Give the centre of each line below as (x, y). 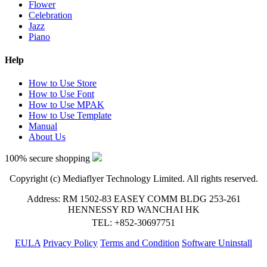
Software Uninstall (217, 243)
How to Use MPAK (66, 105)
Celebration (50, 15)
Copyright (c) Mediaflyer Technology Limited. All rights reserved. (133, 179)
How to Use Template (70, 116)
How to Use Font (61, 94)
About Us (47, 137)
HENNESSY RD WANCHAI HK (133, 210)
